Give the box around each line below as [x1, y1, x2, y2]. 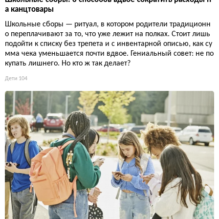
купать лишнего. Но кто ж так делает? [5, 60, 131, 68]
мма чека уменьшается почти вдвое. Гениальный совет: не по [5, 50, 214, 58]
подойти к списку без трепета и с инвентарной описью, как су [5, 40, 212, 48]
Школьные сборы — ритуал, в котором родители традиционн [5, 21, 211, 29]
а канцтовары [5, 5, 54, 14]
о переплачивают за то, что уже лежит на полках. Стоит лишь [5, 30, 210, 39]
